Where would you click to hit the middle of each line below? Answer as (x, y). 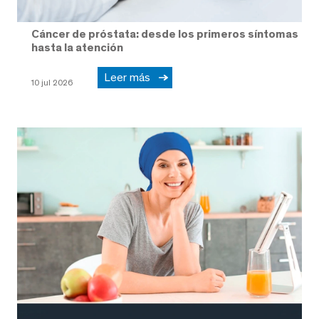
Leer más (130, 77)
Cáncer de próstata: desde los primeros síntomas (165, 34)
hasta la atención (77, 48)
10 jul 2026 (52, 82)
